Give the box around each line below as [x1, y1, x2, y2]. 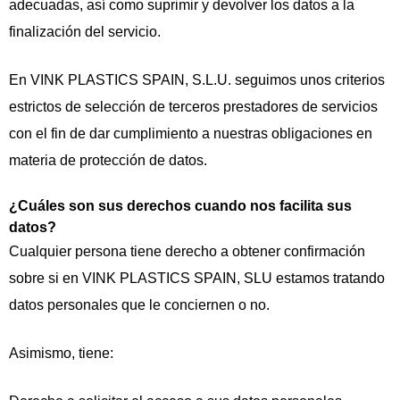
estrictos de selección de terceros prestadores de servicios [9, 99, 378, 115]
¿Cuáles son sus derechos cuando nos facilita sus [9, 198, 352, 214]
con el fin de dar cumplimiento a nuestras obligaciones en [9, 126, 372, 142]
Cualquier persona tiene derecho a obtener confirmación [9, 244, 365, 260]
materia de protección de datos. [9, 153, 207, 169]
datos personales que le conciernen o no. [9, 297, 270, 313]
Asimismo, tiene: [9, 346, 113, 362]
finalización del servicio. [9, 24, 161, 40]
